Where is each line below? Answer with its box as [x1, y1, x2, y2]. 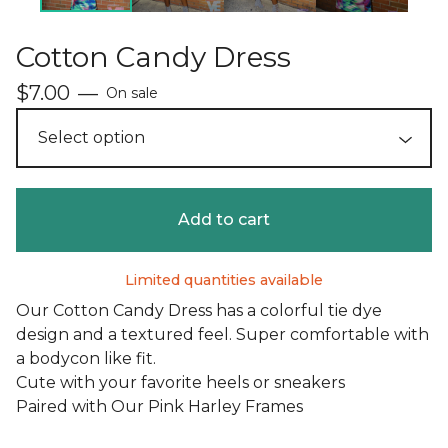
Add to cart [178, 210, 270, 230]
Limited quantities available [125, 271, 323, 290]
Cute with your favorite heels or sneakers [16, 373, 345, 393]
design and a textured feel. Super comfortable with [16, 325, 429, 345]
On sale [106, 84, 158, 103]
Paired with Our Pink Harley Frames [16, 397, 303, 417]
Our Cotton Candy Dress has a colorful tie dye [16, 301, 382, 321]
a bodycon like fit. [16, 349, 156, 369]
